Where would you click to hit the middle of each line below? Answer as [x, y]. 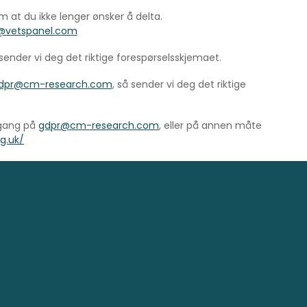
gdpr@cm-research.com [99, 126]
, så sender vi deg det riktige [179, 85]
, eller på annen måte [210, 126]
